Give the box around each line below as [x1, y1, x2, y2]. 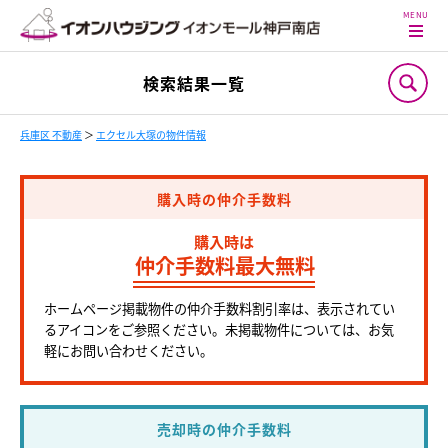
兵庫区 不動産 [20, 127, 82, 142]
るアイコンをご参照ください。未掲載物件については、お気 [44, 320, 394, 339]
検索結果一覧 [143, 71, 245, 95]
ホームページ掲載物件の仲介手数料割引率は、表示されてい [44, 299, 395, 318]
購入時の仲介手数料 [156, 189, 292, 209]
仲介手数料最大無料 [135, 250, 315, 280]
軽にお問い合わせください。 [44, 341, 213, 360]
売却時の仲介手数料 [156, 419, 292, 439]
